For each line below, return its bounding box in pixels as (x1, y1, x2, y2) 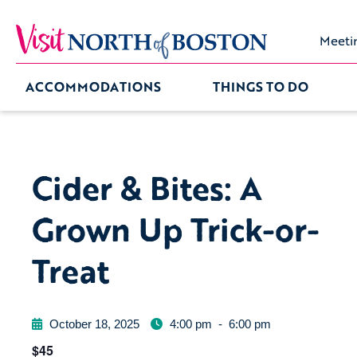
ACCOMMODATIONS (25, 77, 161, 97)
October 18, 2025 (49, 317, 139, 331)
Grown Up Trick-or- (32, 206, 320, 253)
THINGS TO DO (212, 77, 308, 97)
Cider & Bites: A (32, 164, 262, 211)
